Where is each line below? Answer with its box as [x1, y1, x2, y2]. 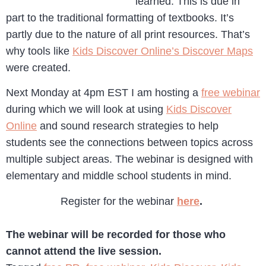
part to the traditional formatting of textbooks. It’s [6, 12, 234, 24]
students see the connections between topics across [6, 137, 253, 149]
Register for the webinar [61, 195, 177, 207]
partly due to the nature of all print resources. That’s [6, 28, 250, 40]
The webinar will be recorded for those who [6, 228, 226, 240]
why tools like [6, 45, 72, 57]
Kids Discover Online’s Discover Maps [72, 45, 253, 57]
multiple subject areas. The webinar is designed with [6, 153, 253, 166]
